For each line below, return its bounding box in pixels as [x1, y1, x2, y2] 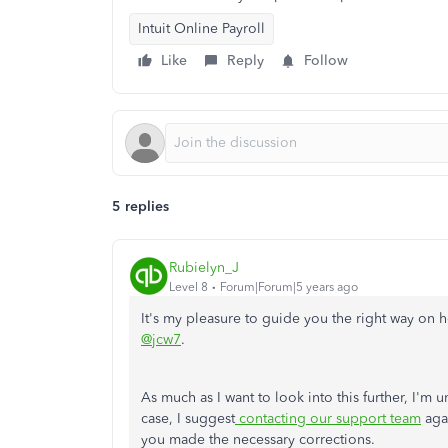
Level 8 [169, 279, 208, 294]
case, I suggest [141, 410, 235, 427]
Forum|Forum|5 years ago [220, 279, 358, 294]
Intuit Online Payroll [138, 20, 265, 37]
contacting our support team [235, 410, 421, 427]
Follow [304, 52, 348, 69]
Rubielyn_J [169, 258, 239, 276]
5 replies [112, 198, 169, 215]
